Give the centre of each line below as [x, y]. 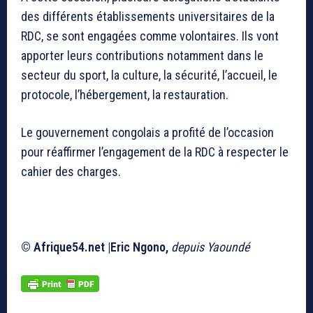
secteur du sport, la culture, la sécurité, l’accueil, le [149, 75]
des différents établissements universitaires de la [148, 17]
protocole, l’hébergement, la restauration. [125, 95]
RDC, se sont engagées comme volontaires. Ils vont [150, 36]
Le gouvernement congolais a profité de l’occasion [147, 133]
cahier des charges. [71, 172]
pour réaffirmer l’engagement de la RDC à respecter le [155, 152]
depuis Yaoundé [210, 247]
